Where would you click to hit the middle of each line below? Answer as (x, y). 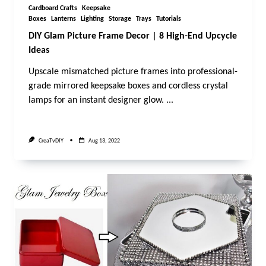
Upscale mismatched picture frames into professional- (133, 72)
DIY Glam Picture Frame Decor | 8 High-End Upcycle (133, 37)
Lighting (92, 19)
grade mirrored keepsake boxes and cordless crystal (128, 86)
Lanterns (64, 19)
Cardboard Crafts (53, 9)
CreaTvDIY (51, 141)
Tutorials (169, 19)
